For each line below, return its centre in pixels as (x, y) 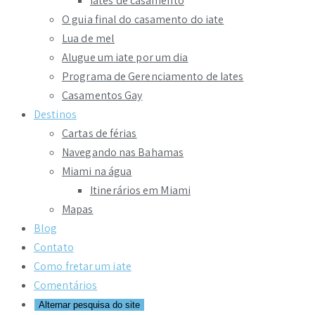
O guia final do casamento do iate (143, 20)
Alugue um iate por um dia (125, 58)
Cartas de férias (99, 134)
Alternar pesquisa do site (89, 305)
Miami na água (97, 172)
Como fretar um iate (83, 266)
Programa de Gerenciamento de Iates (153, 77)
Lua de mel (88, 39)
